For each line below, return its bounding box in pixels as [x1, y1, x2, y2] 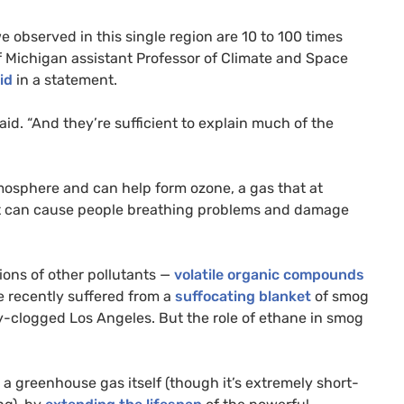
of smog [311, 288, 369, 306]
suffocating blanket [175, 288, 311, 306]
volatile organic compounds [174, 266, 364, 284]
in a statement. [13, 71, 117, 89]
